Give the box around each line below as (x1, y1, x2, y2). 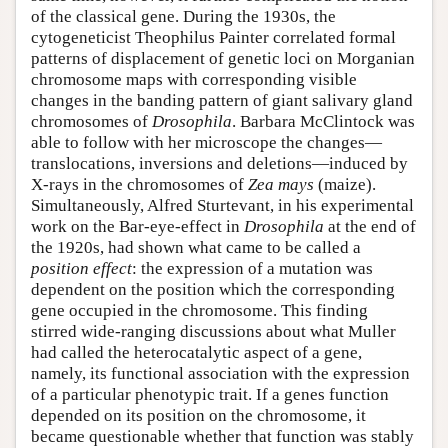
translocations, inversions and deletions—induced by (31, 153, 408, 173)
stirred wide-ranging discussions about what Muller (31, 321, 396, 341)
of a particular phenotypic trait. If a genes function (31, 384, 389, 404)
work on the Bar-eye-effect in (31, 216, 244, 236)
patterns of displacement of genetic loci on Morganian (31, 48, 415, 68)
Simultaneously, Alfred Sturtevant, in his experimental (31, 195, 414, 215)
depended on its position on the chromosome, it (31, 405, 366, 425)
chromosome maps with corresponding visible (31, 69, 357, 89)
